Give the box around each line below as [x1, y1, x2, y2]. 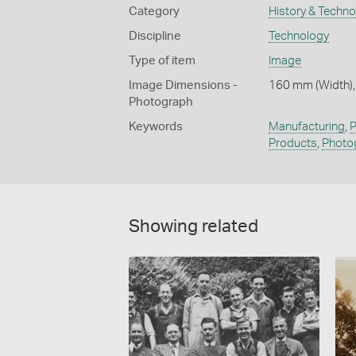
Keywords [129, 120, 183, 133]
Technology [268, 29, 329, 42]
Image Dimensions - [129, 79, 238, 91]
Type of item [129, 54, 195, 67]
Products [268, 137, 317, 149]
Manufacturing [268, 120, 345, 133]
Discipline [129, 29, 181, 42]
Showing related [129, 217, 258, 235]
